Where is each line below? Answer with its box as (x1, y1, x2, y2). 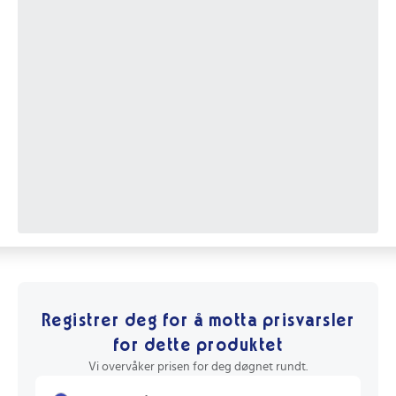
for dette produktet (112, 337, 284, 355)
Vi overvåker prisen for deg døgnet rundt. (88, 361, 308, 374)
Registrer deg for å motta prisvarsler (41, 312, 355, 331)
